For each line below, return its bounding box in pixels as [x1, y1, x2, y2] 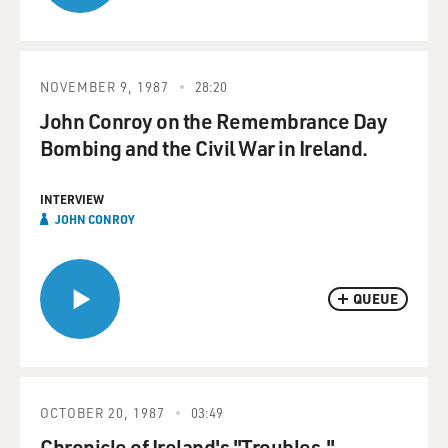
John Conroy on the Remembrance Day [40, 107, 387, 134]
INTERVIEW [40, 191, 104, 207]
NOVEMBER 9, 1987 [40, 78, 169, 95]
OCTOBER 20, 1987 [40, 404, 165, 421]
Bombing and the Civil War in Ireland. [40, 134, 368, 161]
